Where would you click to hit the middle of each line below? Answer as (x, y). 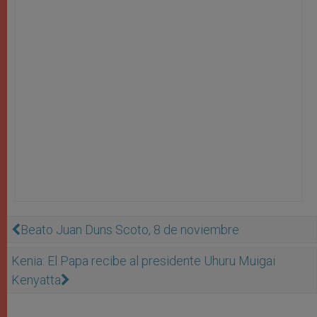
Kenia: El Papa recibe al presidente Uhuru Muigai (143, 261)
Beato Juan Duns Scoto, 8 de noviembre (130, 230)
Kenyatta (36, 280)
